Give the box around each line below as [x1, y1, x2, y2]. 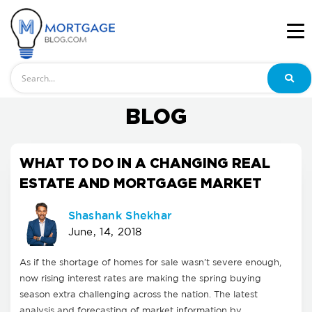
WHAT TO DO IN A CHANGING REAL [19, 155, 270, 171]
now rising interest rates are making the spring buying [19, 274, 261, 283]
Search [10, 65, 40, 73]
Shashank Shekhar [68, 210, 173, 222]
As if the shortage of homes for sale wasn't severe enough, [19, 258, 281, 267]
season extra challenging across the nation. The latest [19, 290, 258, 299]
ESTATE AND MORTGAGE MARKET [19, 175, 262, 191]
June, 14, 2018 [68, 228, 142, 237]
